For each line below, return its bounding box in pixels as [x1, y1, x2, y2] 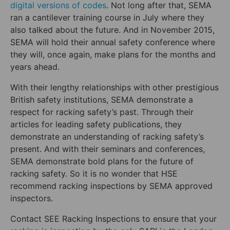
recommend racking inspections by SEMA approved [10, 180, 213, 191]
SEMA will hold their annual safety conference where [10, 36, 215, 47]
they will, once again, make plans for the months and [10, 49, 216, 60]
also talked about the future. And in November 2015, [10, 24, 215, 35]
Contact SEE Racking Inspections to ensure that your [10, 213, 217, 224]
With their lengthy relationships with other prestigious [10, 82, 219, 92]
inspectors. [10, 193, 53, 203]
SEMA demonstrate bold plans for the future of [10, 156, 194, 166]
